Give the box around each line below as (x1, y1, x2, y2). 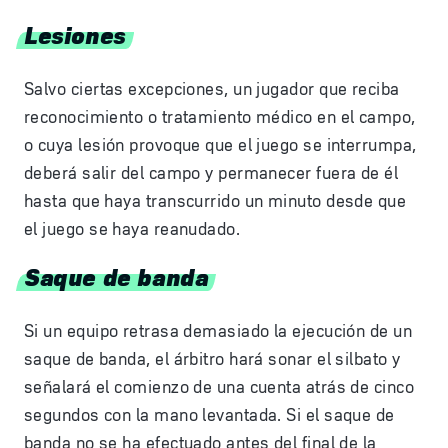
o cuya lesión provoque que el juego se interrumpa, (24, 134, 417, 156)
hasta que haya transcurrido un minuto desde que (24, 190, 407, 212)
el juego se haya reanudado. (24, 218, 241, 240)
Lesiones (24, 16, 126, 51)
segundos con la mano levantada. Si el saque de (24, 404, 395, 426)
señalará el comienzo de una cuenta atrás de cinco (24, 376, 415, 398)
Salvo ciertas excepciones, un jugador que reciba (24, 78, 400, 100)
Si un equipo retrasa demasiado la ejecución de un (24, 320, 413, 342)
